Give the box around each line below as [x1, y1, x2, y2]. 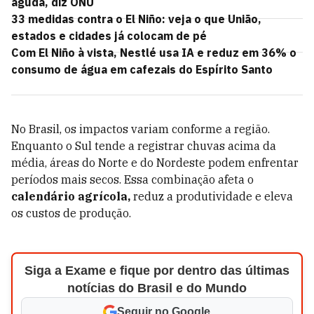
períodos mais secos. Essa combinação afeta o [11, 172, 254, 186]
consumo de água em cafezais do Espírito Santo [11, 62, 273, 76]
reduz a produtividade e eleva [130, 189, 293, 203]
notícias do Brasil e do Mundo [67, 281, 247, 295]
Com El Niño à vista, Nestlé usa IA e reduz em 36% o [11, 46, 296, 60]
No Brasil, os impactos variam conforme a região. [11, 122, 270, 136]
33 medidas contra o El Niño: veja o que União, [11, 12, 261, 26]
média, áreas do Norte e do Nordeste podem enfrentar [11, 156, 299, 170]
